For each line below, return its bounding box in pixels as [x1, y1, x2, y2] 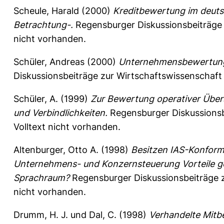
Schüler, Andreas [13, 56, 84, 67]
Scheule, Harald [13, 5, 79, 16]
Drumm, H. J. [13, 209, 68, 220]
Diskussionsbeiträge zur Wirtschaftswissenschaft [13, 70, 222, 81]
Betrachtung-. [13, 19, 73, 30]
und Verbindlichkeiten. [13, 107, 107, 118]
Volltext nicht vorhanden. [13, 121, 120, 132]
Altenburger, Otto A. [13, 144, 98, 155]
